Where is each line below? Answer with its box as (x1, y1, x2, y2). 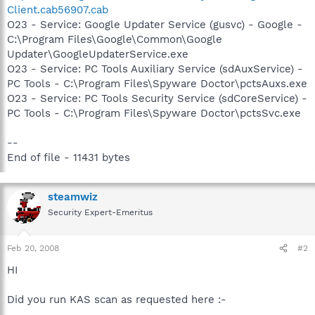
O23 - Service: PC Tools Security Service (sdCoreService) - (7, 91, 307, 105)
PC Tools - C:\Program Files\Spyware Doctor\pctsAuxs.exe (7, 77, 307, 90)
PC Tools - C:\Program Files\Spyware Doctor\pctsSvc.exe (7, 106, 301, 120)
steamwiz (48, 190, 98, 203)
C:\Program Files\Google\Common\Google (7, 32, 222, 46)
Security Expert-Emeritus (48, 207, 153, 217)
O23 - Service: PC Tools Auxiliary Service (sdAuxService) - (7, 62, 303, 75)
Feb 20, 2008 (7, 243, 59, 253)
